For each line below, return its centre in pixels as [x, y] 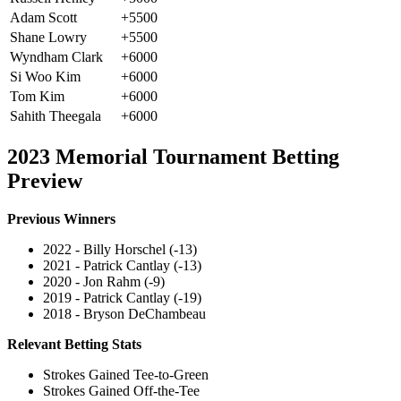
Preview [45, 180]
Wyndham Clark [56, 57]
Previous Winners [61, 218]
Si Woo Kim [45, 77]
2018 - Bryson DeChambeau [126, 313]
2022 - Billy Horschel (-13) [120, 249]
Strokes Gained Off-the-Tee [121, 390]
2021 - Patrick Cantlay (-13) [122, 265]
